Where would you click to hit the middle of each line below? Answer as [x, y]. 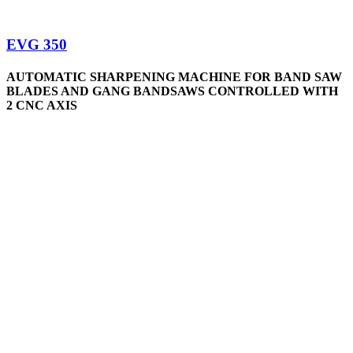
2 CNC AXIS [42, 106]
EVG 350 [37, 45]
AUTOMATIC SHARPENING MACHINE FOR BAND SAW [174, 77]
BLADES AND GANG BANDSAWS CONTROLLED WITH [172, 91]
